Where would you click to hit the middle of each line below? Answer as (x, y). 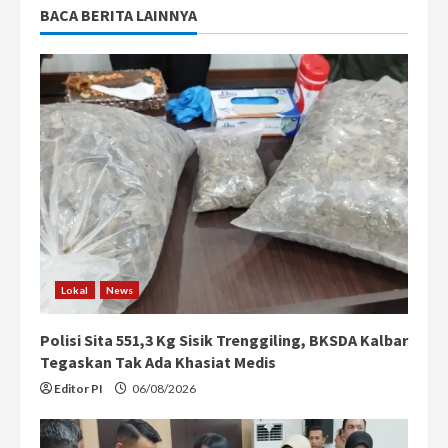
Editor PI (78, 388)
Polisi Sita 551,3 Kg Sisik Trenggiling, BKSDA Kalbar (224, 339)
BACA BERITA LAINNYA (118, 14)
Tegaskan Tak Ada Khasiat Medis (158, 361)
